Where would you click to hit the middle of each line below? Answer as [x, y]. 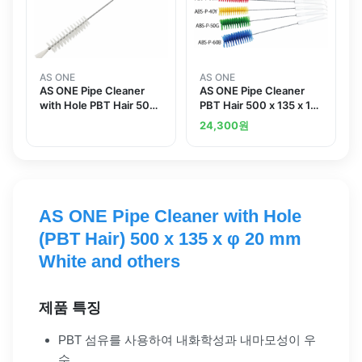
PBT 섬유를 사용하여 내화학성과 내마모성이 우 [187, 340]
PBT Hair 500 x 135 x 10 [259, 105]
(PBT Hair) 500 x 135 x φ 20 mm [170, 239]
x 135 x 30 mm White [92, 120]
